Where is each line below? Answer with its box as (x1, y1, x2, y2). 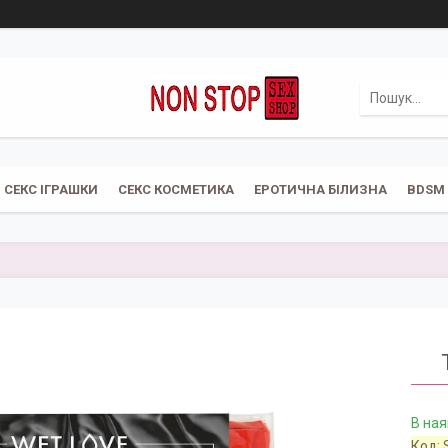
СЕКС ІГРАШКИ (3, 182, 98, 197)
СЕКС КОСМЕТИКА (117, 182, 234, 197)
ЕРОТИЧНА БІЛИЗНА (253, 182, 387, 197)
